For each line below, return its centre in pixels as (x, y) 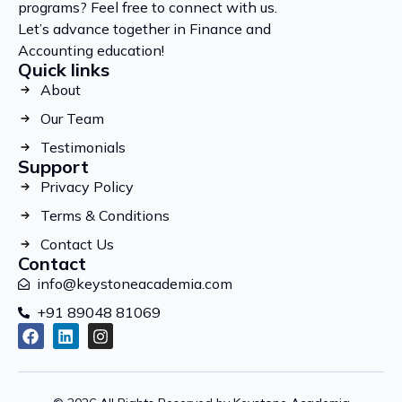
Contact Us (77, 245)
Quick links (64, 70)
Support (53, 167)
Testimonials (83, 148)
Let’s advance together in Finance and (144, 29)
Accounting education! (91, 51)
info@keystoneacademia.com (135, 284)
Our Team (72, 119)
